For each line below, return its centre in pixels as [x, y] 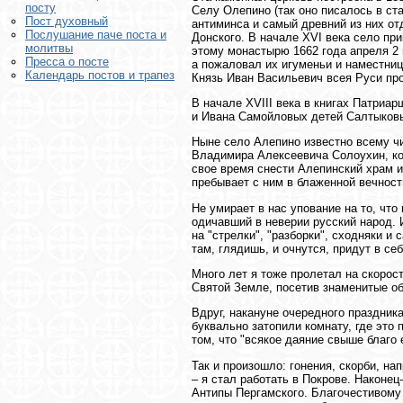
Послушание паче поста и [96, 35]
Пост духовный [67, 22]
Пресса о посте [67, 62]
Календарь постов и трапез [100, 76]
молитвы [49, 49]
